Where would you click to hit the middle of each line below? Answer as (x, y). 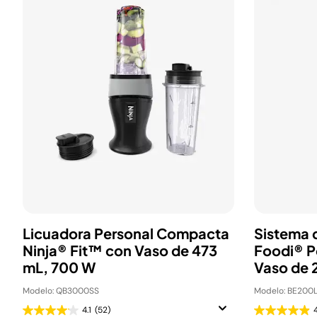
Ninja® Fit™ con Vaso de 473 (120, 250)
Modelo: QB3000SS (61, 291)
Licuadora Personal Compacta (126, 233)
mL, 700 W (59, 267)
